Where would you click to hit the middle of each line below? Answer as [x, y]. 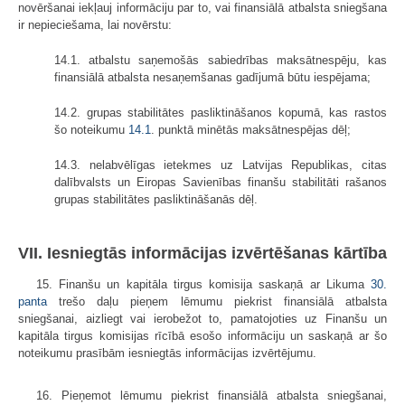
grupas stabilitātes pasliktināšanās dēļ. [156, 199]
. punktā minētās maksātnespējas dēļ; [251, 129]
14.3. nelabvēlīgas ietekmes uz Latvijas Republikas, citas [221, 165]
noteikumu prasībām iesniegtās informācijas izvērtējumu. [167, 353]
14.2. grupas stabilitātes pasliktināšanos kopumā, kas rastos [221, 112]
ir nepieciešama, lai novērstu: [95, 24]
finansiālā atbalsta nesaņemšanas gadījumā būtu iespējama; [212, 77]
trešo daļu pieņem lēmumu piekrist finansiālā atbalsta [217, 302]
